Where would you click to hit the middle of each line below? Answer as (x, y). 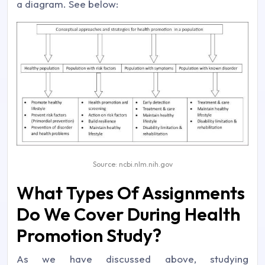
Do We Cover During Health (128, 214)
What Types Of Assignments (131, 193)
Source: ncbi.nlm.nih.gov (132, 164)
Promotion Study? (89, 236)
